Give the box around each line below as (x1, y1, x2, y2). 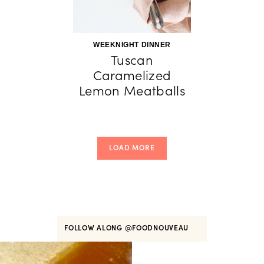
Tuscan (110, 52, 154, 68)
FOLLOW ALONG (64, 223, 125, 232)
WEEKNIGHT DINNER (93, 41, 171, 49)
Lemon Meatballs (78, 82, 186, 99)
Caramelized (93, 67, 171, 84)
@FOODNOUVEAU (124, 223, 191, 232)
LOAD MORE (108, 143, 156, 152)
